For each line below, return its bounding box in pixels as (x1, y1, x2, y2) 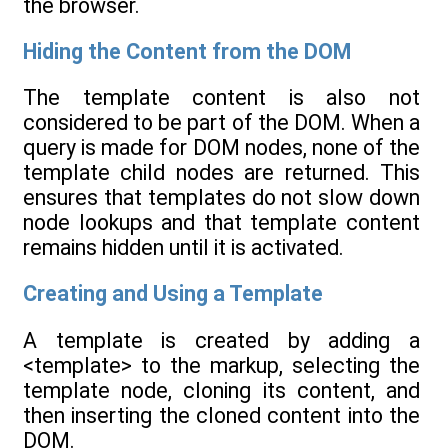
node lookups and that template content (23, 210, 420, 236)
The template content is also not (23, 85, 420, 111)
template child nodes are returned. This (23, 160, 420, 186)
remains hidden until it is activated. (23, 235, 344, 261)
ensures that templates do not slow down (23, 185, 420, 211)
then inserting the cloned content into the (23, 402, 420, 428)
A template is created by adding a (23, 327, 420, 353)
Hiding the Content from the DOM (23, 38, 351, 64)
